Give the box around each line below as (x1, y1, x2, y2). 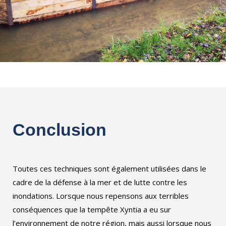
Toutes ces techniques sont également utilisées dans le (13, 163, 206, 174)
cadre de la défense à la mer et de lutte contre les (13, 177, 187, 188)
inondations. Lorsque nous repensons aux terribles (13, 191, 189, 201)
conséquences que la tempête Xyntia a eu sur (13, 204, 171, 215)
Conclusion (13, 120, 106, 140)
